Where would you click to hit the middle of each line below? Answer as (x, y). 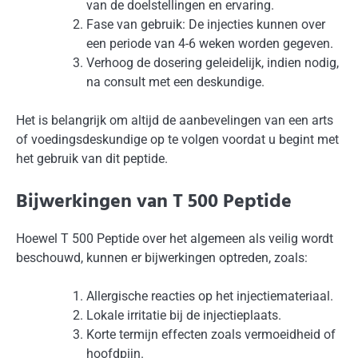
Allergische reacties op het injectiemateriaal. (210, 296)
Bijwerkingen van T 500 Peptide (154, 203)
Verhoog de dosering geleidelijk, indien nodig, (213, 63)
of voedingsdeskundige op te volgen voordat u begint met (177, 140)
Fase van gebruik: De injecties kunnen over (206, 25)
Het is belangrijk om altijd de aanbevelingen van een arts (175, 121)
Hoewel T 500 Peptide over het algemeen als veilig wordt (175, 239)
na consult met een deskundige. (175, 82)
